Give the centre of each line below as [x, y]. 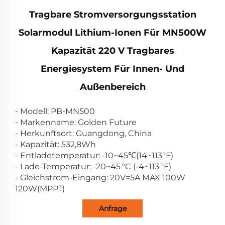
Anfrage [113, 208]
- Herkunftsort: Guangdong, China [83, 133]
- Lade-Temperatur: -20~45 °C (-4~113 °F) [93, 166]
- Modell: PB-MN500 [55, 111]
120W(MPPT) [40, 188]
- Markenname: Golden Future [76, 122]
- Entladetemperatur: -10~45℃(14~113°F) [94, 155]
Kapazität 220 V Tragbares [113, 50]
